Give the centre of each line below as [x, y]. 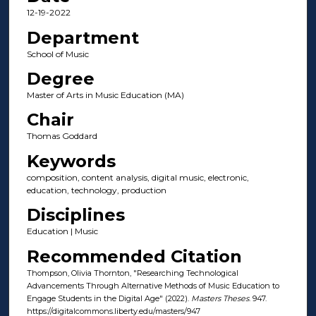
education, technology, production [96, 190]
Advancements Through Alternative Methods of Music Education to [153, 285]
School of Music [57, 54]
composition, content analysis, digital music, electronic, [138, 177]
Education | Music [62, 231]
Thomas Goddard [62, 136]
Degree [60, 79]
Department [83, 37]
